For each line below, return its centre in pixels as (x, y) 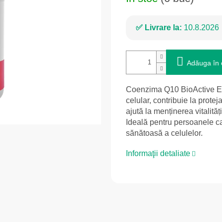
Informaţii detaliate (158, 154)
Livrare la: (163, 28)
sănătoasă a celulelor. (164, 133)
